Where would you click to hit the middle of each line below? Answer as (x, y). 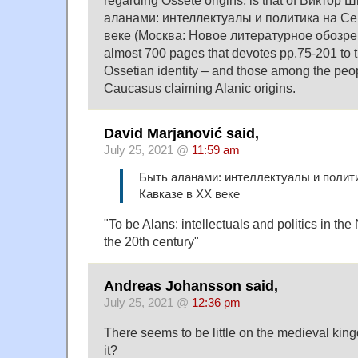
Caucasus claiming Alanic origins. (200, 88)
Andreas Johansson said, (191, 286)
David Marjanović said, (181, 133)
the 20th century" (151, 241)
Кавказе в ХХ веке (189, 194)
